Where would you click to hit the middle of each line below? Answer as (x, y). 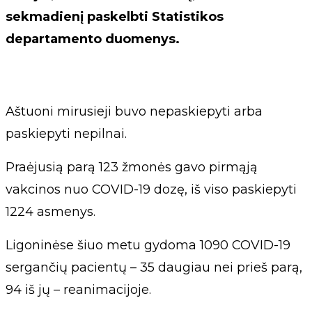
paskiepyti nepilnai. (66, 133)
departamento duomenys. (93, 39)
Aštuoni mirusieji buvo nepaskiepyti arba (134, 111)
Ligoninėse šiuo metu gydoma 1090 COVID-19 (148, 245)
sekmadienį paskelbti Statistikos (115, 16)
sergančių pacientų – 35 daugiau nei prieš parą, (154, 267)
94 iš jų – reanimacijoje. (78, 289)
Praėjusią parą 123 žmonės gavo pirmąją (132, 167)
